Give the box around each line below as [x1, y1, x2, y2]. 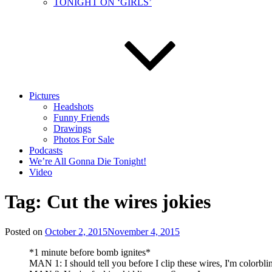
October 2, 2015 [45, 226, 107, 237]
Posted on [5, 226, 42, 237]
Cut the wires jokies [47, 191, 211, 213]
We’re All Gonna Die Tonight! [29, 156, 146, 166]
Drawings [53, 123, 91, 134]
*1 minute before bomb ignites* [29, 246, 151, 257]
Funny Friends [53, 112, 109, 123]
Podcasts [29, 145, 63, 155]
